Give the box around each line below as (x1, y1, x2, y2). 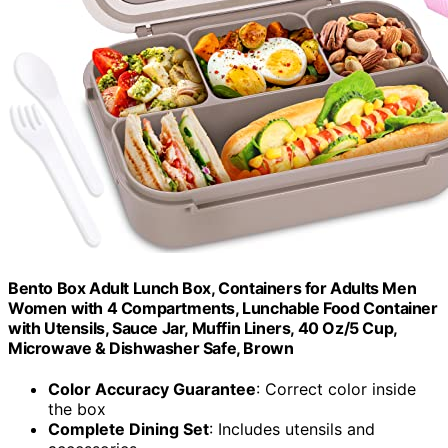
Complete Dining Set (48, 419, 209, 440)
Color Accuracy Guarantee (48, 379, 256, 400)
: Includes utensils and (209, 419, 375, 440)
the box (48, 399, 106, 420)
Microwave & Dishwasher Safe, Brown (8, 337, 294, 358)
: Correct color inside (256, 379, 416, 400)
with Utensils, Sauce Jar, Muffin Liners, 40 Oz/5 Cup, (8, 317, 397, 338)
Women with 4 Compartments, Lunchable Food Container (8, 297, 438, 318)
